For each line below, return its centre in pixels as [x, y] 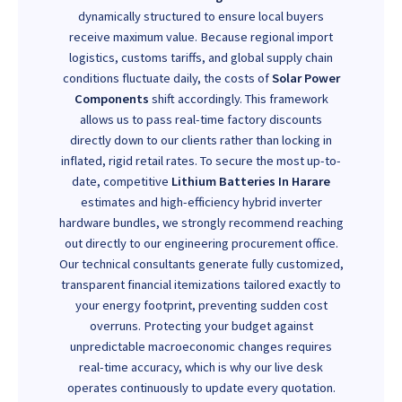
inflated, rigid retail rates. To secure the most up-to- [201, 161]
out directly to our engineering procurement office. [201, 244]
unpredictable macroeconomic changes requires [201, 347]
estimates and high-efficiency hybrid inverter [201, 202]
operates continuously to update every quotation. [201, 388]
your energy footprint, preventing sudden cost [201, 306]
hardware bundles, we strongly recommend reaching [201, 223]
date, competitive [122, 182]
